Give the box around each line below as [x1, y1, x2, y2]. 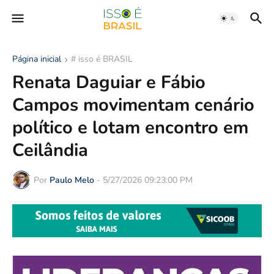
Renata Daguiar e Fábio [12, 70, 206, 94]
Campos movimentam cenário [12, 93, 254, 117]
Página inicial [12, 53, 61, 65]
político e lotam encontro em [12, 116, 248, 139]
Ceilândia [12, 138, 88, 162]
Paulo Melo [50, 174, 94, 186]
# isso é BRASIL [71, 53, 133, 65]
